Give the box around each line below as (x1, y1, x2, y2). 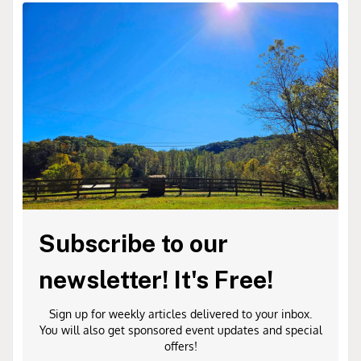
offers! (164, 339, 197, 354)
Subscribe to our (39, 229, 228, 259)
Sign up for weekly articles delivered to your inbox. (49, 307, 312, 322)
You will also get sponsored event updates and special (39, 323, 322, 338)
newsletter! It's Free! (39, 265, 273, 295)
